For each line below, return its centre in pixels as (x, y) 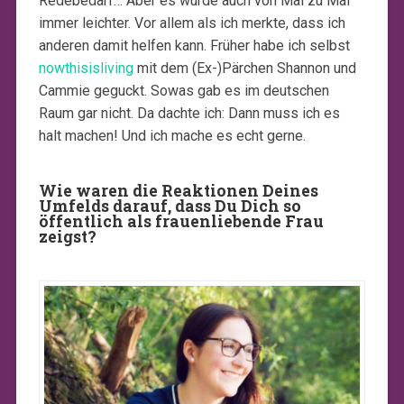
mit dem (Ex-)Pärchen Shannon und (244, 69)
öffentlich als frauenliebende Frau (181, 222)
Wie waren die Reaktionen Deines (178, 191)
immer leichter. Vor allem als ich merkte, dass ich (192, 23)
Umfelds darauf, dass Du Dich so (170, 207)
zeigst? (67, 237)
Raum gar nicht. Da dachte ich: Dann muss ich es (189, 114)
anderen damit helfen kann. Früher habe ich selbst (194, 46)
